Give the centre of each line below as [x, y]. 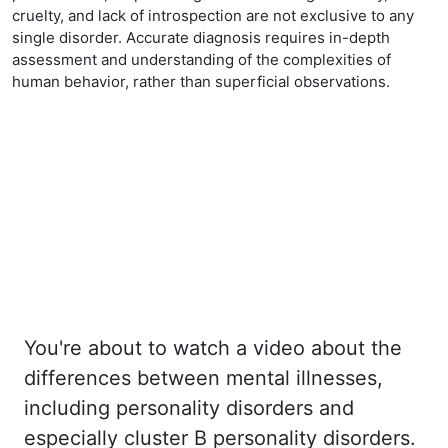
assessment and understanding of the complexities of [201, 59]
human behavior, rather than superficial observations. [201, 81]
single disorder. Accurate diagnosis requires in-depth [201, 37]
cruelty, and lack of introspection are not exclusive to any [213, 15]
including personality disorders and [189, 408]
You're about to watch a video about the [213, 348]
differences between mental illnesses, [203, 378]
